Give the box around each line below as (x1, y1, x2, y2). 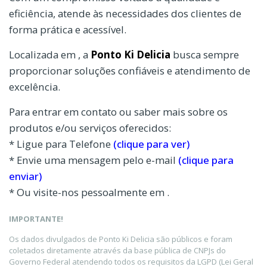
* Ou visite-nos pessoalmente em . (9, 185, 169, 199)
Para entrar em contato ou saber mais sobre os (9, 104, 228, 119)
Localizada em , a (9, 47, 91, 61)
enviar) (9, 169, 42, 183)
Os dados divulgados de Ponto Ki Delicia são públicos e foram (9, 234, 232, 244)
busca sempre (170, 47, 239, 61)
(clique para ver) (113, 136, 190, 151)
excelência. (9, 79, 60, 94)
